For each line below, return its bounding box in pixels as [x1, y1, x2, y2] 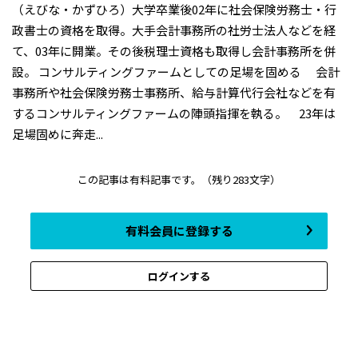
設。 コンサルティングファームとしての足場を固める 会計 [12, 63, 340, 81]
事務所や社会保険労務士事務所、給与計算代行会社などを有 [12, 84, 336, 101]
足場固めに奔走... [12, 125, 103, 143]
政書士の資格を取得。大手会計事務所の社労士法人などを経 [12, 22, 336, 39]
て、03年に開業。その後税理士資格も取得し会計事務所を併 [12, 42, 336, 60]
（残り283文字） [201, 172, 280, 188]
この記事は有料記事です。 [78, 172, 201, 188]
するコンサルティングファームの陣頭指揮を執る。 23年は [12, 105, 336, 122]
